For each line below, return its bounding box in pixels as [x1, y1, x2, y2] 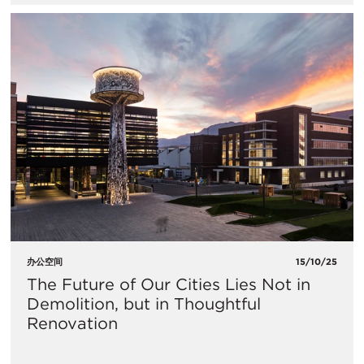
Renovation [27, 314, 118, 334]
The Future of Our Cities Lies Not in [27, 275, 310, 295]
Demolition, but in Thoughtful [27, 294, 261, 314]
